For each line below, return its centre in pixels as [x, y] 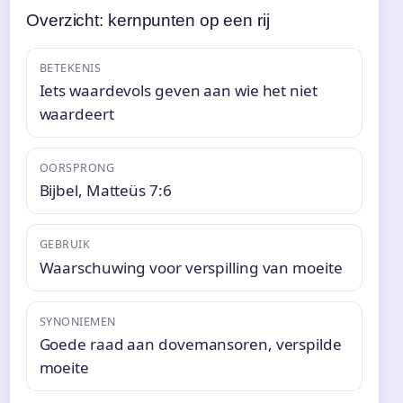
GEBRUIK [65, 245]
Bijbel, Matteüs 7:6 [105, 191]
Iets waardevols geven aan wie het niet [178, 90]
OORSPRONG [77, 168]
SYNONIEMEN [77, 321]
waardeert [76, 113]
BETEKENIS [70, 67]
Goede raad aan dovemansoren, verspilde [190, 344]
